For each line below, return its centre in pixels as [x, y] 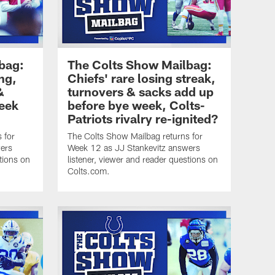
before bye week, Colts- [136, 105]
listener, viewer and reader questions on [143, 159]
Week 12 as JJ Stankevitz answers [134, 147]
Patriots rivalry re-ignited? [143, 118]
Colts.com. [89, 171]
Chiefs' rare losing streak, [141, 78]
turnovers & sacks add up [141, 91]
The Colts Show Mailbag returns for [135, 136]
